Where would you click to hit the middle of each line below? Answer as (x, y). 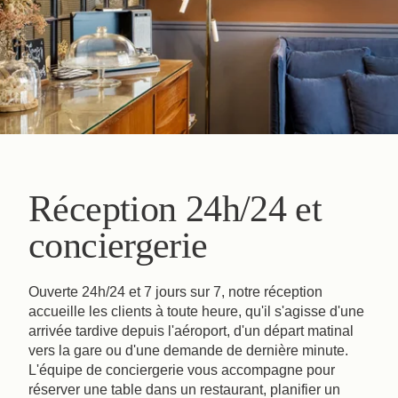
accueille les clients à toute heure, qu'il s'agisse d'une (196, 311)
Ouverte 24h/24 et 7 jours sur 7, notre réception (175, 291)
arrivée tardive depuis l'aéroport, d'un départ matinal (191, 330)
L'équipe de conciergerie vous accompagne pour (182, 370)
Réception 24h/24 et (175, 209)
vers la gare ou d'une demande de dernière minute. (188, 350)
